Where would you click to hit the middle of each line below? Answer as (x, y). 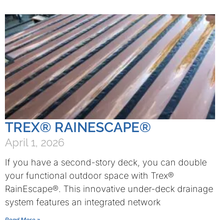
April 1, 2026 (35, 142)
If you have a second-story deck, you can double (106, 162)
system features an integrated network (83, 202)
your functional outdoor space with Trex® (89, 176)
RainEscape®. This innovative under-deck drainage (109, 189)
